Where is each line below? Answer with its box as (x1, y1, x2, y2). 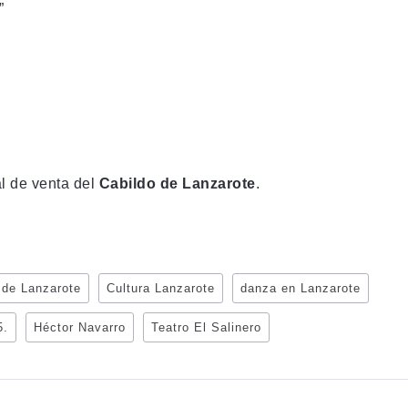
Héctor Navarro (34, 320, 126, 334)
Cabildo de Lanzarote (98, 175, 256, 191)
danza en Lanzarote (240, 280, 361, 295)
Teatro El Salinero (151, 320, 261, 334)
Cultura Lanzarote (107, 280, 215, 295)
